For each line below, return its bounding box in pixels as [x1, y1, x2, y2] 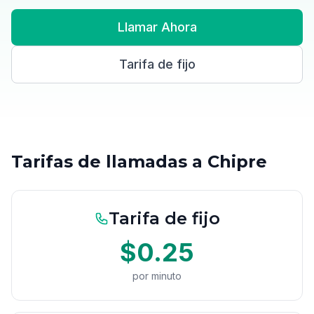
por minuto [132, 270, 182, 282]
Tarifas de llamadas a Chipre [11, 151, 267, 172]
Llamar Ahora [117, 20, 197, 34]
